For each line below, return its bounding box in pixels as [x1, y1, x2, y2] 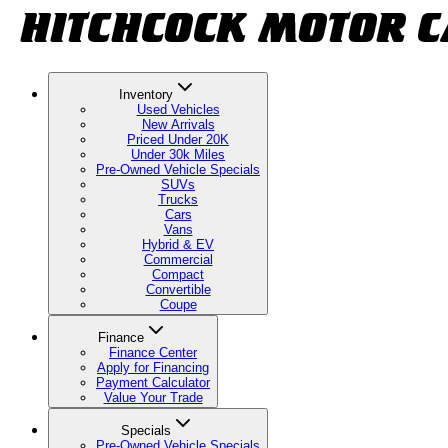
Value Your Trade [103, 390, 203, 405]
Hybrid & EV [142, 237, 214, 252]
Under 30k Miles [131, 147, 225, 162]
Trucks [158, 192, 198, 207]
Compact [152, 267, 204, 282]
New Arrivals [141, 117, 215, 132]
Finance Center [109, 345, 197, 360]
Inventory [119, 87, 173, 102]
